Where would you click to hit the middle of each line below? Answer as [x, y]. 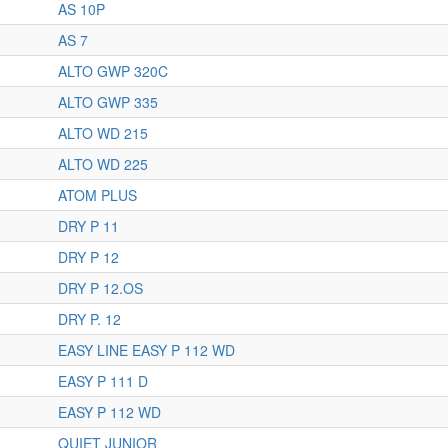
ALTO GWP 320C [113, 71]
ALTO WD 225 [103, 164]
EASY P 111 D [103, 381]
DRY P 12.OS [100, 288]
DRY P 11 [88, 226]
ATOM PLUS [97, 195]
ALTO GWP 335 [108, 102]
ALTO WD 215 [103, 133]
